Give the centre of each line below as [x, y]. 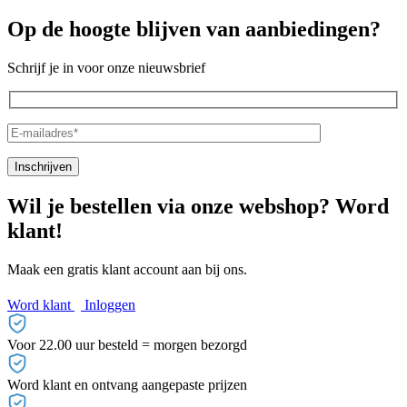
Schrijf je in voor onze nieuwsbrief [106, 68]
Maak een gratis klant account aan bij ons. [127, 269]
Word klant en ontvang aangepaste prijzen [127, 384]
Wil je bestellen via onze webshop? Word [198, 206]
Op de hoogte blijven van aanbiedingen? [194, 30]
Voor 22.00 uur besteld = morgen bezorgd [127, 344]
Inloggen [110, 304]
